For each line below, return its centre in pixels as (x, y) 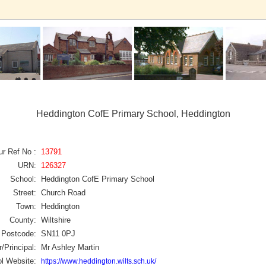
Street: (25, 192)
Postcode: (19, 233)
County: (23, 220)
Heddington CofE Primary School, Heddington (133, 114)
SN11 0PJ (58, 233)
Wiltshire (56, 220)
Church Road (63, 192)
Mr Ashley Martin (70, 247)
